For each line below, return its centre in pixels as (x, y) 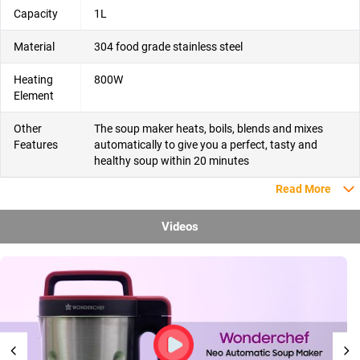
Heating (33, 80)
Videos (180, 227)
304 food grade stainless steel (168, 47)
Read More (303, 189)
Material (34, 47)
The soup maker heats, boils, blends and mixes (209, 129)
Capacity (36, 14)
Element (34, 96)
